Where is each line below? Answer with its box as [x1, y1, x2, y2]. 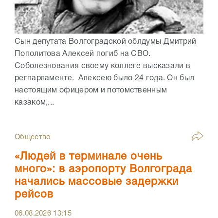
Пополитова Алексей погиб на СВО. [15, 50, 151, 57]
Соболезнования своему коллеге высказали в [15, 62, 191, 70]
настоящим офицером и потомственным [15, 87, 167, 94]
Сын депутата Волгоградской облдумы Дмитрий [15, 38, 197, 45]
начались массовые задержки [15, 177, 179, 187]
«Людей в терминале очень [15, 151, 162, 162]
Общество [15, 133, 51, 141]
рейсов [15, 189, 54, 200]
